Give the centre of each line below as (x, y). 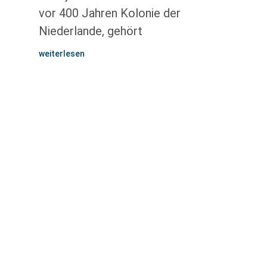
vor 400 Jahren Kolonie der (109, 13)
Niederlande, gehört (90, 31)
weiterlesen (61, 54)
